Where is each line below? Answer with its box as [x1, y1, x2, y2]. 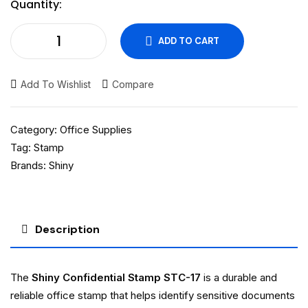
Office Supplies [60, 122, 132, 136]
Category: [10, 122, 57, 136]
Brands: [10, 158, 49, 172]
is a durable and [201, 270, 277, 284]
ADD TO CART [158, 35, 219, 47]
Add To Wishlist [21, 78, 91, 90]
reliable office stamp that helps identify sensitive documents [10, 288, 295, 302]
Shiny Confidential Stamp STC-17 [32, 270, 201, 284]
